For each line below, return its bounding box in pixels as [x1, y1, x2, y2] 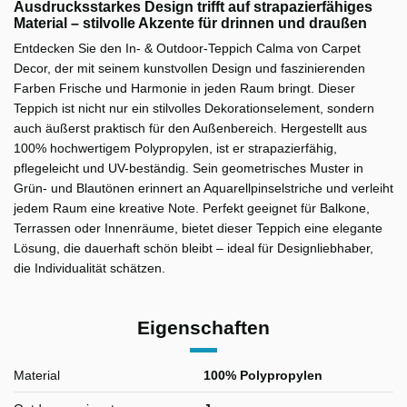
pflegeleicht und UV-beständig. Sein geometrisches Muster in [14, 160, 363, 175]
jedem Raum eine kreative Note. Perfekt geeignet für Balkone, [14, 200, 370, 215]
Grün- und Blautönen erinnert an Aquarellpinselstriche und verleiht [14, 180, 393, 195]
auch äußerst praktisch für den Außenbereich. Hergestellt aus [14, 120, 367, 135]
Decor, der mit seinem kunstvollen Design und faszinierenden [14, 60, 365, 75]
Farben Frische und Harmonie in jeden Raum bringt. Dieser [14, 80, 355, 95]
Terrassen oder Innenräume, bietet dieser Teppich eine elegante [14, 220, 382, 235]
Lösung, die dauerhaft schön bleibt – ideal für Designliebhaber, [14, 240, 373, 255]
